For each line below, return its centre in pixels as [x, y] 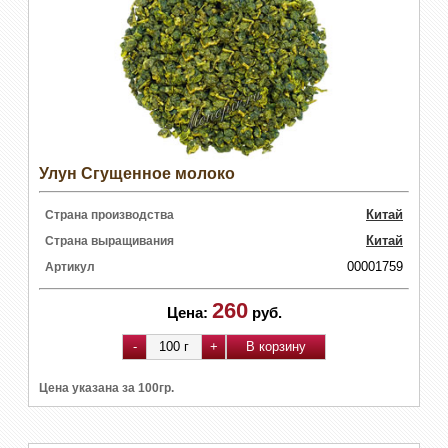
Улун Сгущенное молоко [137, 173]
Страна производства [109, 214]
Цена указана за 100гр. [106, 387]
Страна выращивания [109, 240]
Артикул [70, 266]
